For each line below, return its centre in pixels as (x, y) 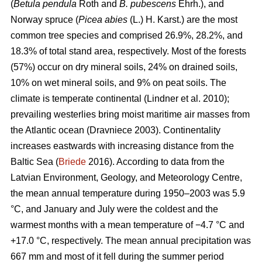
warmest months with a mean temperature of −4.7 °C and (127, 225)
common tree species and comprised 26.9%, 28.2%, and (127, 35)
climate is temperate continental (77, 98)
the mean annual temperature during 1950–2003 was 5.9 (128, 193)
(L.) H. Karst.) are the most (184, 19)
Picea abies (104, 19)
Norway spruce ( (44, 19)
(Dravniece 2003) (123, 130)
